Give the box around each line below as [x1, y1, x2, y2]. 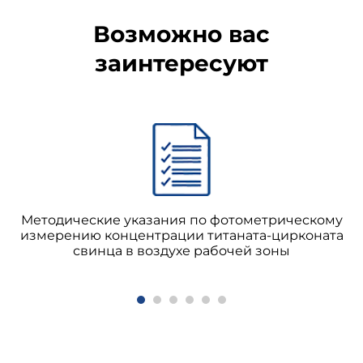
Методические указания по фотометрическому [20, 212, 343, 228]
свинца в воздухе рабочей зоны [73, 243, 290, 258]
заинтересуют [95, 49, 268, 77]
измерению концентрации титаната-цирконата [19, 228, 344, 243]
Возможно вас [93, 20, 270, 48]
